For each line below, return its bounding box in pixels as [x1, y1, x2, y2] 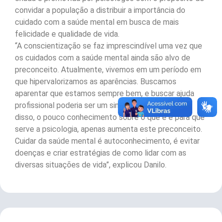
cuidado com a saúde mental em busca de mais [15, 17, 179, 27]
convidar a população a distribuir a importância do [15, 5, 185, 15]
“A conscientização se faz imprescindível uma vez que [15, 41, 202, 51]
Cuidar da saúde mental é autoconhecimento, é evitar [15, 136, 200, 146]
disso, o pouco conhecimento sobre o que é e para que [15, 112, 205, 122]
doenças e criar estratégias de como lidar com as [15, 148, 186, 158]
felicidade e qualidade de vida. [15, 29, 119, 39]
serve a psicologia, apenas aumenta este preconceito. [15, 124, 202, 134]
